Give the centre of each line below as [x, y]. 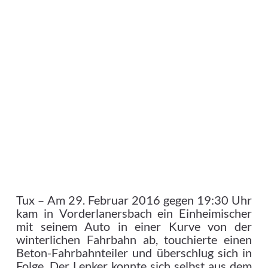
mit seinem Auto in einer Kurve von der [134, 226]
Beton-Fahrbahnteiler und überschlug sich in [134, 253]
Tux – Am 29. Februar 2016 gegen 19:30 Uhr [134, 200]
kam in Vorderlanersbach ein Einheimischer [134, 213]
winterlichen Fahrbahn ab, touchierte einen [134, 240]
